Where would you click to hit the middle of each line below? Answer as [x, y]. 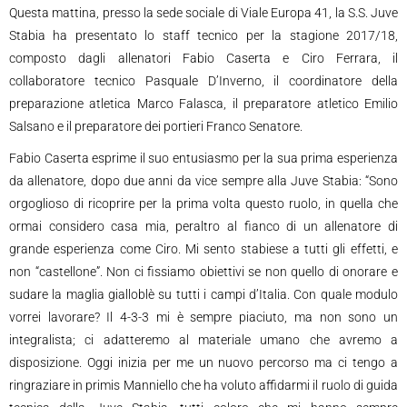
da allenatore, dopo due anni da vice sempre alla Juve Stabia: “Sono [203, 181]
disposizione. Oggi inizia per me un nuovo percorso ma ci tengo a [203, 363]
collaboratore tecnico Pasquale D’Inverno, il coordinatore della [203, 81]
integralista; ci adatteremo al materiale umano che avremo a [203, 340]
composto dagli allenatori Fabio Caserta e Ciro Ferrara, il [203, 59]
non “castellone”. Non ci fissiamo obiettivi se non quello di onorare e [203, 272]
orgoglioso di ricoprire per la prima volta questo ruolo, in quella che [203, 204]
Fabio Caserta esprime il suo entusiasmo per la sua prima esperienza [203, 159]
